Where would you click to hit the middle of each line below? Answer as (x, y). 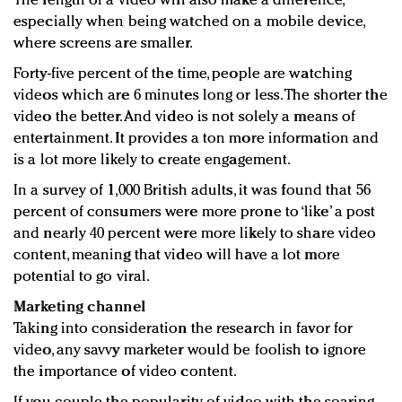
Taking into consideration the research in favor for (184, 329)
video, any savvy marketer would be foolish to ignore (190, 351)
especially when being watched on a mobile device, (189, 22)
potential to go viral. (82, 277)
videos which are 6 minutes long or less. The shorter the (201, 96)
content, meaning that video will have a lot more (177, 256)
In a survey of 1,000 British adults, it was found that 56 (192, 191)
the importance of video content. (126, 372)
